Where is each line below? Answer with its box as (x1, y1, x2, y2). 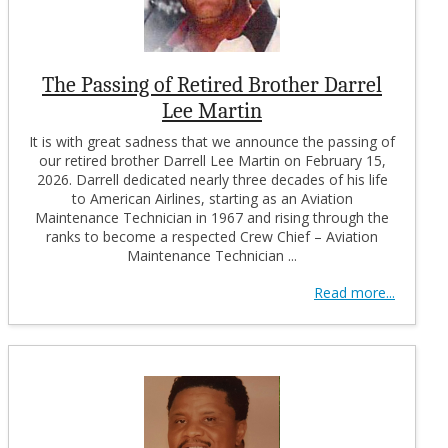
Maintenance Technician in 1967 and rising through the (35, 207, 389, 227)
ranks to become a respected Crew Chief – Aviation (46, 226, 378, 246)
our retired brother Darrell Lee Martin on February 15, (38, 150, 386, 170)
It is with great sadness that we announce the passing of (29, 131, 395, 151)
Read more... (314, 282, 395, 302)
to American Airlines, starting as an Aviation (71, 188, 353, 208)
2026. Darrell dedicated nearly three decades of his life (36, 169, 388, 189)
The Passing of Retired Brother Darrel (42, 71, 382, 98)
